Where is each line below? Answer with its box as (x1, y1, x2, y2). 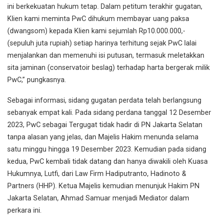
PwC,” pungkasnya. (7, 75, 66, 84)
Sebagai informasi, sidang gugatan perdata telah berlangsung (7, 96, 201, 105)
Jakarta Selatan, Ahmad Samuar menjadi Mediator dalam (7, 194, 189, 203)
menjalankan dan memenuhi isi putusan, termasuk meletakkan (7, 51, 204, 60)
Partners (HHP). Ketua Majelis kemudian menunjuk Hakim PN (7, 182, 199, 191)
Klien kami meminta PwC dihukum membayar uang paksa (7, 14, 189, 23)
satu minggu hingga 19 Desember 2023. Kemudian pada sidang (7, 145, 206, 154)
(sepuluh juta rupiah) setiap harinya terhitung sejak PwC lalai (7, 39, 197, 47)
